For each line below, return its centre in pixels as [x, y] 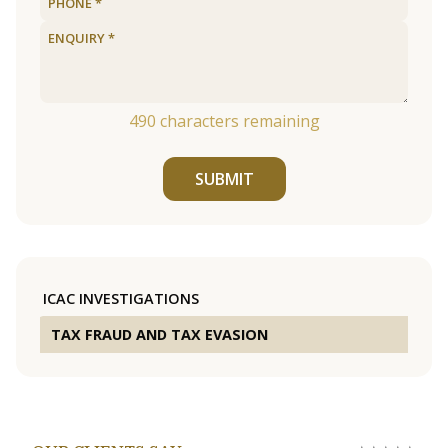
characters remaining [237, 121]
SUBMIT [224, 179]
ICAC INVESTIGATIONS [121, 299]
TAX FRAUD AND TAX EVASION [159, 335]
